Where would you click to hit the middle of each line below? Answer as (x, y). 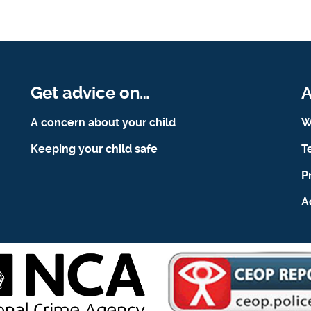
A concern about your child (103, 123)
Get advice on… (90, 93)
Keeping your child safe (94, 149)
